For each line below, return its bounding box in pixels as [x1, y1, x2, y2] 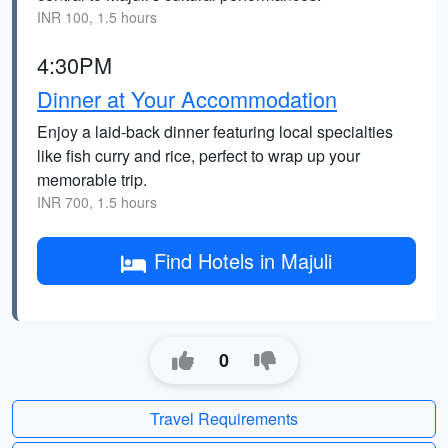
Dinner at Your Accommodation [37, 83, 337, 114]
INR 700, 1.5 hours [37, 192, 157, 212]
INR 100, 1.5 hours [37, 7, 157, 27]
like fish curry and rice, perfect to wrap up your [37, 144, 360, 167]
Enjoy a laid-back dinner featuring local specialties [37, 120, 393, 143]
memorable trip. [37, 168, 147, 191]
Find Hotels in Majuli [154, 246, 332, 275]
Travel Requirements [150, 407, 298, 430]
